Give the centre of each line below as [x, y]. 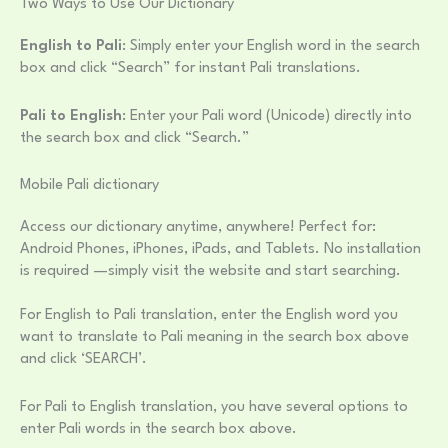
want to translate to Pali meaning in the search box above [214, 338]
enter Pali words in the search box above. [158, 429]
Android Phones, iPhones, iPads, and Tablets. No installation [220, 250]
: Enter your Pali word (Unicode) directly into [267, 116]
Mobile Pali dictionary [89, 186]
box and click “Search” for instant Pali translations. [190, 68]
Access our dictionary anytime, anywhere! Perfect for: [198, 228]
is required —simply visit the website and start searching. [212, 272]
